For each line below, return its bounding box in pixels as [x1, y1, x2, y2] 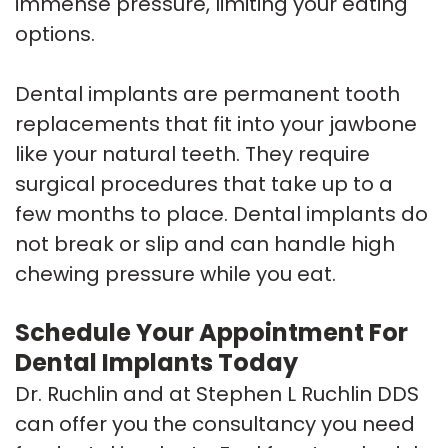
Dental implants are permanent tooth [15, 79, 400, 108]
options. [15, 19, 95, 48]
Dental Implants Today [15, 345, 298, 379]
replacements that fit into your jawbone [15, 109, 417, 138]
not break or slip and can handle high [15, 229, 395, 258]
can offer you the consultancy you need [15, 409, 415, 438]
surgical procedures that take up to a [15, 169, 393, 198]
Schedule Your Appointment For [15, 315, 408, 349]
